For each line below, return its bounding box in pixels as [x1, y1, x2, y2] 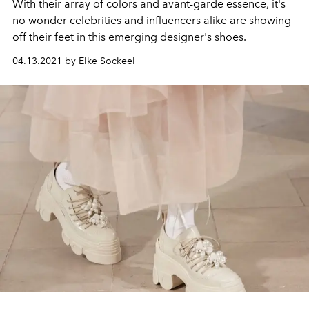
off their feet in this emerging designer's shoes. [12, 30, 246, 44]
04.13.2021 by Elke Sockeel [12, 55, 135, 68]
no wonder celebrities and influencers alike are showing [12, 14, 291, 28]
